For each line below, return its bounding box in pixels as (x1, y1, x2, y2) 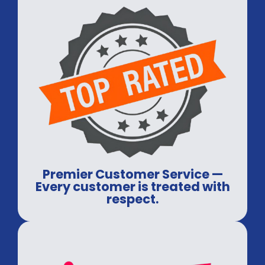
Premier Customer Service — (42, 165, 223, 183)
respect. (106, 190, 159, 208)
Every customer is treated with (35, 177, 230, 195)
